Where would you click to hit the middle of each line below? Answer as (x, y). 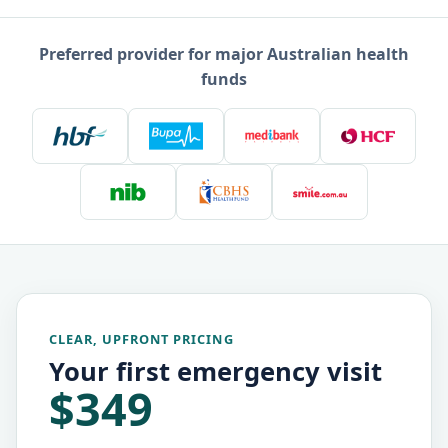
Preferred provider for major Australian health (224, 54)
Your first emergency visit (215, 372)
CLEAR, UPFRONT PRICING (141, 339)
